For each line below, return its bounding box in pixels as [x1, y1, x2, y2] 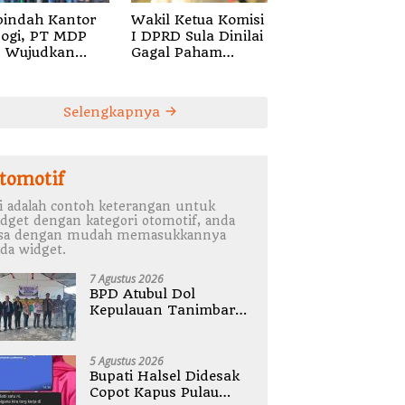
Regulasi [130, 60, 187, 77]
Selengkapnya [62, 103, 165, 120]
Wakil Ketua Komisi [130, 11, 264, 28]
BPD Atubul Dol [89, 285, 196, 302]
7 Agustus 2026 [89, 270, 165, 287]
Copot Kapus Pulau [89, 383, 220, 400]
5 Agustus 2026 [89, 353, 165, 369]
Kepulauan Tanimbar [89, 301, 236, 318]
